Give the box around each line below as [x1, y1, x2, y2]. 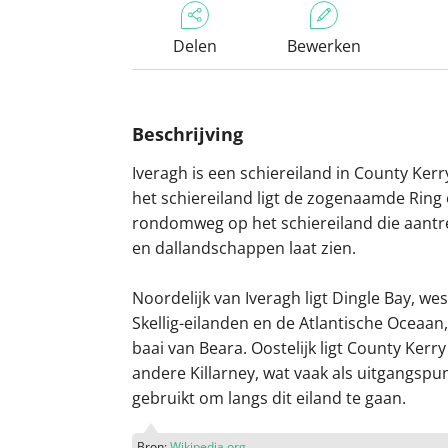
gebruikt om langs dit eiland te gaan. [132, 387, 406, 409]
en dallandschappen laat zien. [132, 237, 356, 259]
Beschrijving [132, 122, 243, 146]
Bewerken [286, 35, 361, 57]
